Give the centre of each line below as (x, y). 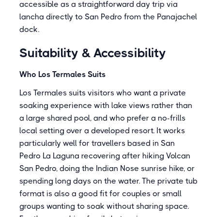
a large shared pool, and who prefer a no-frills (102, 118)
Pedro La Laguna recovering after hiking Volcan (105, 156)
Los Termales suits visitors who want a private (103, 93)
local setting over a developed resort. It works (102, 131)
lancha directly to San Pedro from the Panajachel (108, 17)
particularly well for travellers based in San (97, 143)
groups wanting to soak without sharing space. (104, 206)
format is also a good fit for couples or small (101, 194)
